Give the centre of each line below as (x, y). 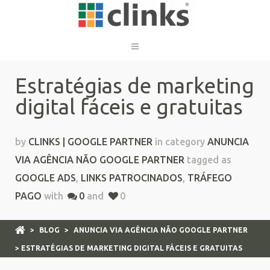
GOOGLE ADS (46, 178)
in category (180, 142)
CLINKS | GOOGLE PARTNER (90, 142)
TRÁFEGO (210, 178)
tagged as (209, 160)
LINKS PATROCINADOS (132, 178)
